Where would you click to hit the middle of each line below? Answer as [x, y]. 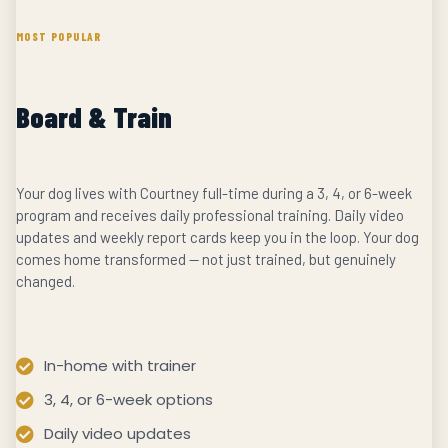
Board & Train [94, 117]
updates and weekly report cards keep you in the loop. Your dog [217, 237]
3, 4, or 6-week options [128, 400]
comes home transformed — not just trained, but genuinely [206, 259]
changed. [45, 281]
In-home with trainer [119, 366]
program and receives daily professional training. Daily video [210, 215]
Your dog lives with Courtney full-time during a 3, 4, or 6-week [214, 193]
